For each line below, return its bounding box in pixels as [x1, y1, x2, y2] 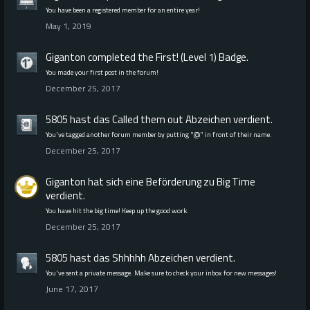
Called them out [112, 111, 183, 127]
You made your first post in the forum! [46, 66, 158, 77]
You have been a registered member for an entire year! [46, 4, 200, 15]
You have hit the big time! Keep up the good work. [46, 205, 189, 216]
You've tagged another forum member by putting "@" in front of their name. [46, 129, 272, 140]
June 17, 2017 [46, 282, 98, 295]
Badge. [217, 48, 248, 65]
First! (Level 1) [156, 48, 217, 65]
